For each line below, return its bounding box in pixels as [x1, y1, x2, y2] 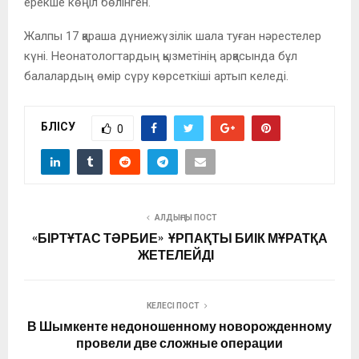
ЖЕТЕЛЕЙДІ [138, 247, 221, 263]
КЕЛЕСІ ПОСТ [147, 301, 200, 310]
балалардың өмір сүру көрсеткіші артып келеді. [24, 68, 288, 83]
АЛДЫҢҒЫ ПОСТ [155, 212, 217, 222]
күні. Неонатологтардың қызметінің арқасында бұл [24, 48, 297, 63]
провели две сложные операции [76, 335, 283, 351]
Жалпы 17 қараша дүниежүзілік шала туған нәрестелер [24, 28, 321, 43]
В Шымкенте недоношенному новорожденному [27, 318, 332, 334]
